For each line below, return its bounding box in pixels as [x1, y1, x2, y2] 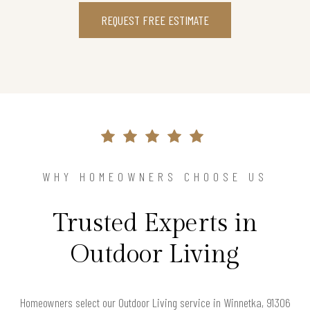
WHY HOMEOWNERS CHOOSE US [42, 168, 268, 184]
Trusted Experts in [53, 208, 257, 238]
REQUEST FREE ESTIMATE [101, 12, 209, 28]
